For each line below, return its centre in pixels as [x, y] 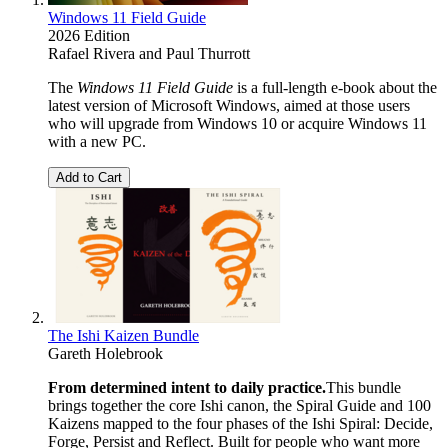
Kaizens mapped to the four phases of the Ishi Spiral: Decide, [240, 424]
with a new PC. [97, 142]
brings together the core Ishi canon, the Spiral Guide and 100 [239, 406]
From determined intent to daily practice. [187, 388]
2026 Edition [89, 36]
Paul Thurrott [208, 54]
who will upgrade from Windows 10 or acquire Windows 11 [237, 124]
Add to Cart [89, 178]
